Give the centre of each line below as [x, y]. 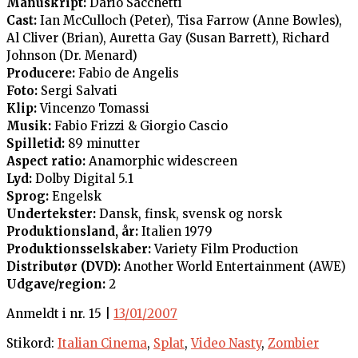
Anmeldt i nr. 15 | [60, 313]
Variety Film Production [225, 249]
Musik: [29, 125]
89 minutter [102, 143]
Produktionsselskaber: [79, 249]
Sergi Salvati [78, 90]
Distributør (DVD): [64, 266]
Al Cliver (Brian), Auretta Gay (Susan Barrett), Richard [168, 38]
